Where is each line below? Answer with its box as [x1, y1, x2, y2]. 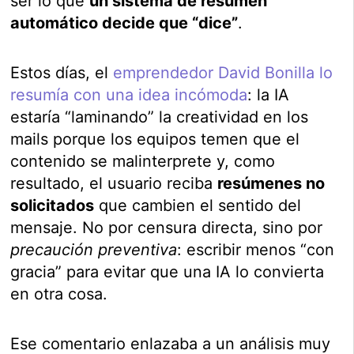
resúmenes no [217, 174, 326, 194]
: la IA [247, 85, 290, 105]
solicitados [10, 196, 95, 216]
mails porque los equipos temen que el [10, 130, 300, 149]
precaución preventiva [10, 240, 178, 260]
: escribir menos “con [177, 240, 335, 260]
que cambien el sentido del [94, 196, 302, 216]
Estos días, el [10, 63, 114, 83]
